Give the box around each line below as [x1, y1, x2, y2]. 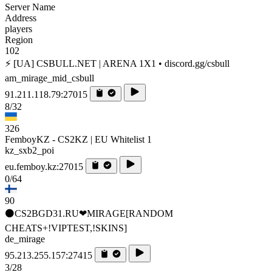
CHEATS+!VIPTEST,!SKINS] [5, 222, 127, 233]
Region [5, 34, 33, 45]
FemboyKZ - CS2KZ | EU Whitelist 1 [5, 134, 152, 144]
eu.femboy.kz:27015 [5, 161, 83, 172]
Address [5, 12, 36, 23]
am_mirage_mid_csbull [5, 72, 94, 83]
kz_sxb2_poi [5, 144, 54, 155]
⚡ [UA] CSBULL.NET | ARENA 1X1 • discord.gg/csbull [5, 58, 229, 69]
